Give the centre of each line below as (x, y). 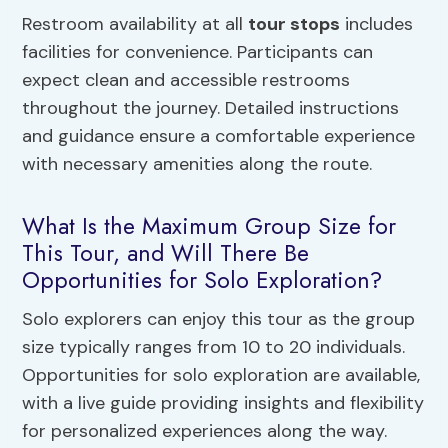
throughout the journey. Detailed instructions (211, 108)
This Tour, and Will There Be (166, 252)
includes (377, 24)
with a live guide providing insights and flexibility (223, 403)
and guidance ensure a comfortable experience (219, 136)
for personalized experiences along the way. (205, 431)
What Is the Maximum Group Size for (209, 225)
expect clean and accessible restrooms (186, 80)
